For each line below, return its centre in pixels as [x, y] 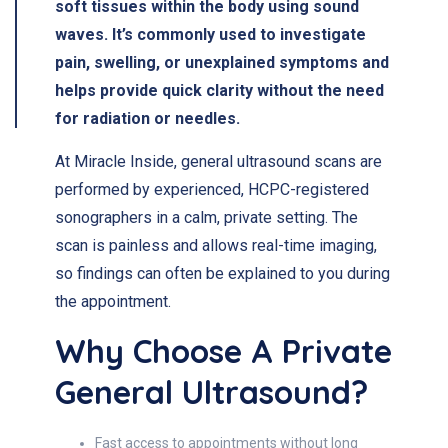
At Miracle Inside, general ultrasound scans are [218, 161]
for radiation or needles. [147, 118]
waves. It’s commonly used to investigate [210, 34]
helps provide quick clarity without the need [219, 90]
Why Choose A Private [223, 351]
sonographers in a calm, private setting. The [206, 217]
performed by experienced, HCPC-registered [212, 189]
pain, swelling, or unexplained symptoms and [222, 62]
